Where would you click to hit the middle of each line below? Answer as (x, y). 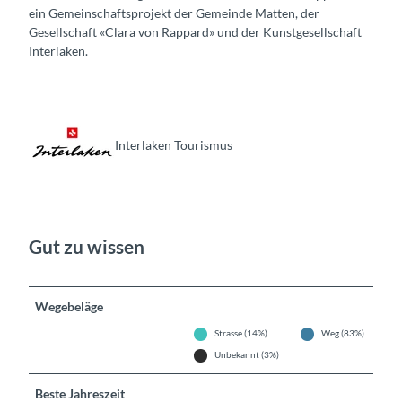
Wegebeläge (70, 307)
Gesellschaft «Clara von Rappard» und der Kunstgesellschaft (195, 32)
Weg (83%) (343, 333)
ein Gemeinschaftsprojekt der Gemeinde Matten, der (174, 13)
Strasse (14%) (241, 333)
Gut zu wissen (87, 246)
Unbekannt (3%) (247, 355)
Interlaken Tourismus (174, 144)
